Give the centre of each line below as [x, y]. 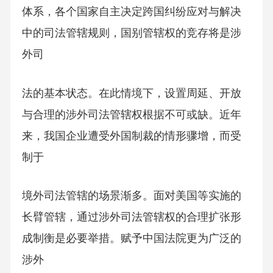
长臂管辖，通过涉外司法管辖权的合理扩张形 [131, 217]
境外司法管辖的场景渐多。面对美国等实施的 [131, 196]
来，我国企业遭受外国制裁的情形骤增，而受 [131, 136]
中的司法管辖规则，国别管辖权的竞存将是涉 [131, 33]
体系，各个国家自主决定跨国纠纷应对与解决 [131, 12]
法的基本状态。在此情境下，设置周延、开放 [131, 93]
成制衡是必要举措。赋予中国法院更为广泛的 [131, 239]
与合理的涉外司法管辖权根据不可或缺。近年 [131, 114]
